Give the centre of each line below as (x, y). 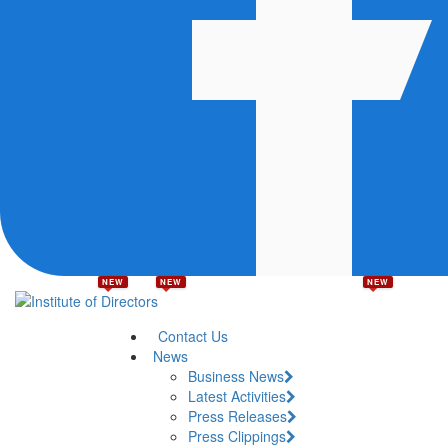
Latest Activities (236, 396)
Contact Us (192, 336)
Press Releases (237, 416)
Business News (235, 376)
